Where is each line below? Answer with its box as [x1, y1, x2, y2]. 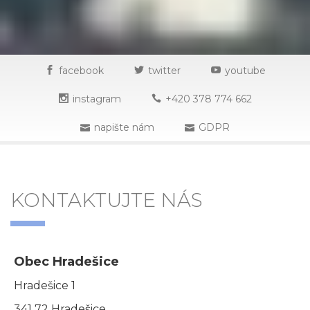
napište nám [94, 121, 154, 134]
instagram [72, 93, 121, 105]
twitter [147, 64, 181, 77]
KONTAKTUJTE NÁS [10, 188, 203, 212]
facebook [58, 64, 104, 77]
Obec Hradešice [14, 254, 119, 269]
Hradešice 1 [14, 279, 75, 292]
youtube [224, 64, 266, 77]
